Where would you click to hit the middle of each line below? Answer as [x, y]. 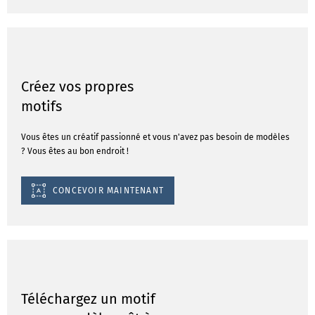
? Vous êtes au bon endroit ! [75, 151]
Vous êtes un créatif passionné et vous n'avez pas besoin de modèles [155, 137]
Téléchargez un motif [88, 299]
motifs [41, 106]
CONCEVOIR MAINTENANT [108, 191]
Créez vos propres [77, 86]
